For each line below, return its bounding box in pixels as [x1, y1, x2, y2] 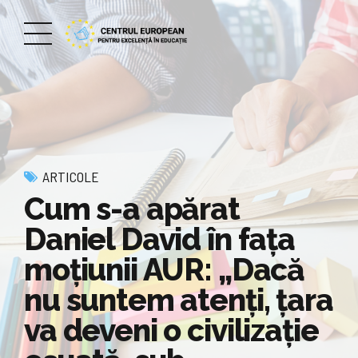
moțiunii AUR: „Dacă [24, 251, 305, 288]
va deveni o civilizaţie [24, 312, 319, 348]
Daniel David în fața [24, 221, 295, 257]
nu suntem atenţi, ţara [24, 281, 333, 318]
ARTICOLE [42, 168, 99, 185]
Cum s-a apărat [24, 190, 240, 227]
